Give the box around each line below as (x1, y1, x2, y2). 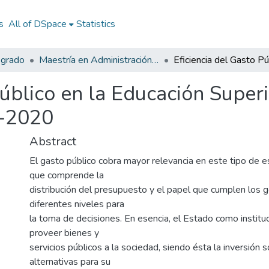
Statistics (76, 17, 115, 31)
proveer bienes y (29, 226, 99, 240)
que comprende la (29, 169, 104, 182)
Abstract (29, 133, 76, 150)
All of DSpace (8, 17, 67, 31)
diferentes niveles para (29, 198, 124, 211)
